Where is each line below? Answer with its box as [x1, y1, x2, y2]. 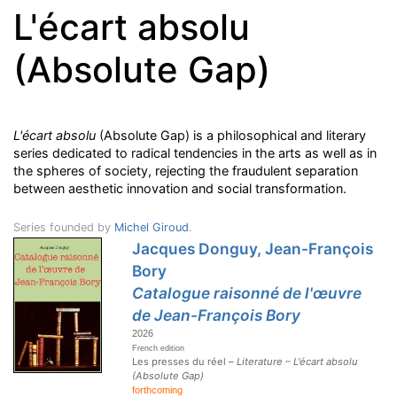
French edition [132, 344, 185, 353]
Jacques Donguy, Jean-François [132, 239, 374, 258]
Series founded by [13, 221, 114, 234]
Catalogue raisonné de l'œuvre [132, 284, 362, 302]
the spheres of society [13, 163, 148, 178]
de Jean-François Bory [132, 306, 301, 324]
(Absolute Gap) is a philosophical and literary [96, 128, 366, 143]
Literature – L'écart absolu [237, 355, 359, 368]
